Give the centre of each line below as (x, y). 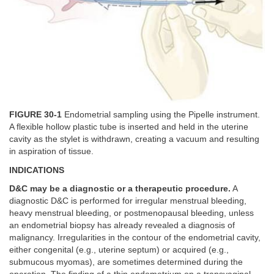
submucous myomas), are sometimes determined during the (126, 262)
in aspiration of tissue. (51, 152)
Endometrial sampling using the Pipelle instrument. (161, 115)
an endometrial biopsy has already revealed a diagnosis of (122, 226)
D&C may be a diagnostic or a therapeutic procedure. (120, 189)
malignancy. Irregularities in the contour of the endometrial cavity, (135, 238)
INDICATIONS (37, 170)
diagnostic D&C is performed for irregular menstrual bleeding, (128, 201)
